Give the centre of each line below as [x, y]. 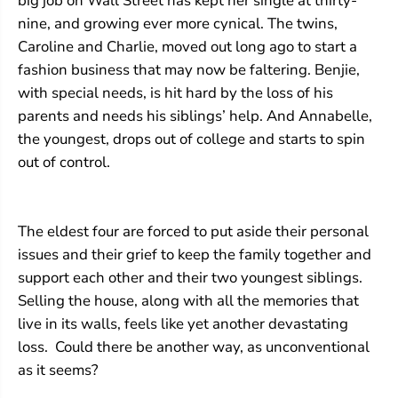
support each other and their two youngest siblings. [190, 278]
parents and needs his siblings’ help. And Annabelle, [195, 116]
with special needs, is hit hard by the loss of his [175, 93]
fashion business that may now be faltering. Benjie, [189, 70]
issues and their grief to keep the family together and [195, 255]
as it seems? [58, 370]
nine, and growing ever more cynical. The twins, [178, 24]
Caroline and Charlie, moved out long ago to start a [187, 47]
